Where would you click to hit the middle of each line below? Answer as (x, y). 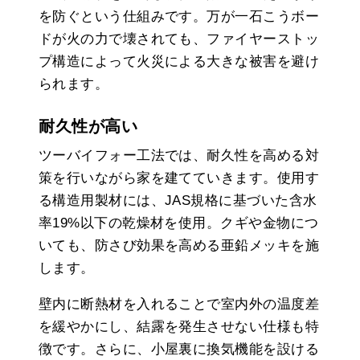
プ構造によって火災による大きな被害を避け (179, 61)
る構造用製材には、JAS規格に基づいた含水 (178, 200)
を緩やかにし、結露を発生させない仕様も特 (179, 326)
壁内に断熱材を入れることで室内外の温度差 (179, 304)
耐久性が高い (88, 126)
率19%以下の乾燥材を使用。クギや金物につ (179, 223)
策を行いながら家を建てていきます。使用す (179, 178)
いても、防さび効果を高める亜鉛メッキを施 (179, 245)
